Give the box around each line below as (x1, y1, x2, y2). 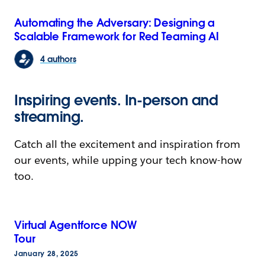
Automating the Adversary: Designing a (14, 16, 215, 30)
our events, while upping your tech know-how (14, 153, 242, 167)
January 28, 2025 (14, 249, 79, 258)
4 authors (40, 53, 76, 64)
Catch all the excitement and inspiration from (14, 137, 240, 151)
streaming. (14, 108, 84, 127)
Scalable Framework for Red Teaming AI (14, 30, 219, 44)
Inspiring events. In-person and (14, 91, 218, 110)
